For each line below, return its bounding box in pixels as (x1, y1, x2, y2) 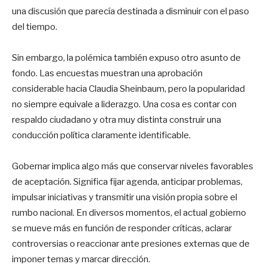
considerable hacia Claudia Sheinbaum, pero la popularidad (12, 83, 245, 94)
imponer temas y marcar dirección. (12, 253, 150, 265)
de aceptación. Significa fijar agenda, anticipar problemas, (12, 176, 243, 187)
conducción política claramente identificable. (12, 129, 191, 141)
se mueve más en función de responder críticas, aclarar (12, 222, 232, 234)
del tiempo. (12, 21, 57, 32)
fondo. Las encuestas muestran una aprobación (12, 67, 203, 79)
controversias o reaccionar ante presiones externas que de (12, 238, 250, 249)
